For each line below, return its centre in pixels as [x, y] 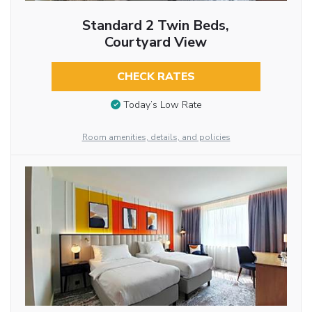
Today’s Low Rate [162, 105]
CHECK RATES [156, 76]
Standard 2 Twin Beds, [156, 25]
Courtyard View [156, 42]
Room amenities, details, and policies [156, 138]
